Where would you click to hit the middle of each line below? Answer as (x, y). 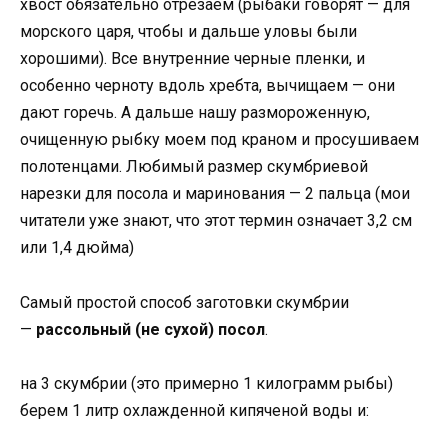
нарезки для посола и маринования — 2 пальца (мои (215, 194)
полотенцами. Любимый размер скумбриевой (194, 167)
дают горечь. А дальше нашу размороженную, (195, 113)
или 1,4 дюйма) (77, 248)
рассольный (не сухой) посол (150, 329)
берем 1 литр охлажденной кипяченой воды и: (194, 410)
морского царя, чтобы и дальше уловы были (188, 32)
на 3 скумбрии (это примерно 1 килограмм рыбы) (206, 383)
